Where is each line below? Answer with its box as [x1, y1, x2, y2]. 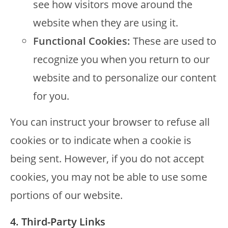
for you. [33, 89, 69, 103]
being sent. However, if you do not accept [10, 152, 204, 165]
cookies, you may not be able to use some [10, 170, 207, 184]
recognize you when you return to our [33, 52, 210, 66]
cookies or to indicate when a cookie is [10, 133, 191, 147]
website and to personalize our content [33, 71, 216, 84]
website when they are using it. [33, 16, 178, 30]
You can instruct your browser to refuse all [10, 115, 210, 129]
